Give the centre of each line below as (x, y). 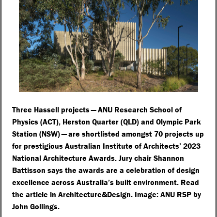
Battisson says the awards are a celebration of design (106, 170)
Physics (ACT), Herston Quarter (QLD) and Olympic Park (107, 122)
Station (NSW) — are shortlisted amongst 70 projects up (108, 134)
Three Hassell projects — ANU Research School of (97, 110)
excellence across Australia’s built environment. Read (106, 182)
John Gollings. (36, 207)
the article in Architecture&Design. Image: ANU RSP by (107, 194)
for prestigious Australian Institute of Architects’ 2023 (107, 146)
